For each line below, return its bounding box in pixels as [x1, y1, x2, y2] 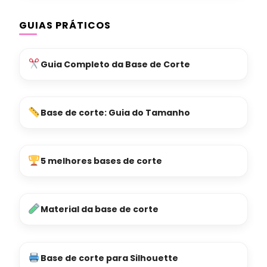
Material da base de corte [40, 203, 159, 215]
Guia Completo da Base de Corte [40, 58, 190, 70]
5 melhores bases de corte [40, 154, 162, 167]
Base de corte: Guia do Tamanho [40, 106, 190, 119]
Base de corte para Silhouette [40, 252, 178, 264]
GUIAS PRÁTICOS [19, 18, 111, 32]
